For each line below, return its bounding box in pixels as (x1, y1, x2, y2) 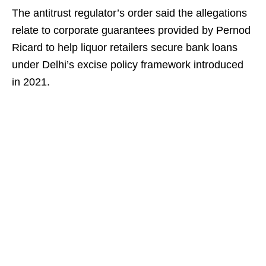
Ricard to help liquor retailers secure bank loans (12, 42, 237, 53)
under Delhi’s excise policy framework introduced (12, 59, 243, 71)
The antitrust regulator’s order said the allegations (12, 7, 247, 19)
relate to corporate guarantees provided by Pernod (12, 24, 251, 36)
